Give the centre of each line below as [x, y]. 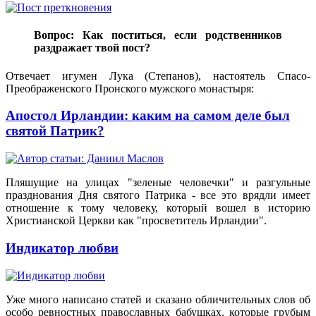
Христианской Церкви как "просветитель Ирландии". [136, 221]
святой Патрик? [55, 131]
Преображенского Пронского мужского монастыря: [130, 88]
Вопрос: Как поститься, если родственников [158, 35]
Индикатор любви [62, 248]
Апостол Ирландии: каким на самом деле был [148, 116]
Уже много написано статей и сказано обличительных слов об [158, 299]
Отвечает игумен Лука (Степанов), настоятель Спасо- [158, 75]
